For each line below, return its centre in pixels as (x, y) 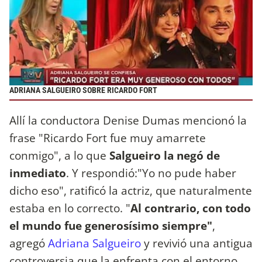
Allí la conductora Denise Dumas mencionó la (128, 120)
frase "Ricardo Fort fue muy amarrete (108, 137)
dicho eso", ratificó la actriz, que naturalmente (131, 190)
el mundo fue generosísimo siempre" (111, 225)
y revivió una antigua (197, 243)
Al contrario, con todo (191, 208)
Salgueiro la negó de (163, 155)
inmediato (38, 173)
